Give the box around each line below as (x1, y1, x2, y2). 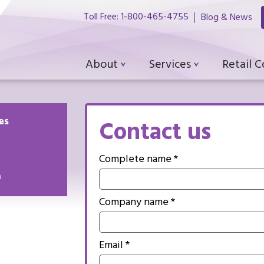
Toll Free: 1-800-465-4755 (84, 8, 189, 27)
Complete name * (99, 150, 178, 170)
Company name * (99, 193, 175, 213)
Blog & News (201, 9, 252, 27)
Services (149, 55, 191, 77)
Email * (99, 236, 130, 256)
